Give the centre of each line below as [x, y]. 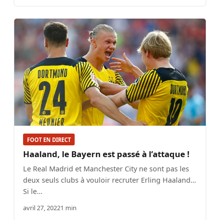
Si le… [33, 191]
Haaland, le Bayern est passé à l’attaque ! [106, 154]
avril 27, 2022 [42, 207]
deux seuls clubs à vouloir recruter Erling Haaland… [110, 180]
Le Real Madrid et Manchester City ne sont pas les [106, 168]
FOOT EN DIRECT [49, 139]
